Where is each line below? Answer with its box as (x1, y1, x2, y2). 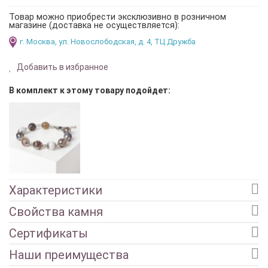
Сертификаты (9, 226, 88, 241)
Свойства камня (9, 205, 103, 220)
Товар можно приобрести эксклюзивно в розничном (9, 11, 226, 22)
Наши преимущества (9, 248, 129, 263)
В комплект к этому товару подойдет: (9, 85, 170, 95)
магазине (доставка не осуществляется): (9, 20, 179, 30)
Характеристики (9, 183, 102, 198)
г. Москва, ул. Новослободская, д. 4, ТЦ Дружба (20, 36, 196, 46)
